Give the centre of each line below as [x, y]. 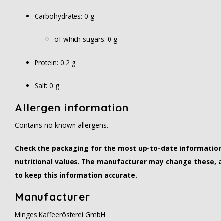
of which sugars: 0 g [86, 39]
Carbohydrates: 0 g [64, 16]
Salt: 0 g [47, 86]
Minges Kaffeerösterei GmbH [60, 214]
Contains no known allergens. [61, 125]
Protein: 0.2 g [55, 62]
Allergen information [72, 108]
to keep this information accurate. [76, 175]
